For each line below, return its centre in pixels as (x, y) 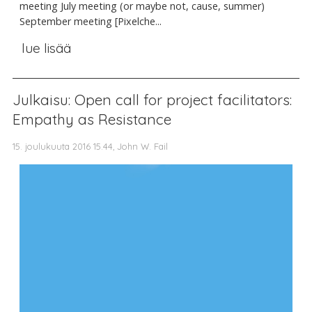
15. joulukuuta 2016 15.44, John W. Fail (90, 146)
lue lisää (46, 48)
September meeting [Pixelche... (91, 21)
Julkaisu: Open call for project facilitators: (152, 99)
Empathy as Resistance (92, 119)
